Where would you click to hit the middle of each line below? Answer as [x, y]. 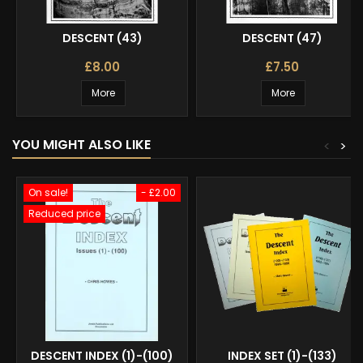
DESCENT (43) [102, 38]
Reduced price [64, 213]
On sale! [48, 192]
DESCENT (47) [282, 38]
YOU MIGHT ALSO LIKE [81, 144]
